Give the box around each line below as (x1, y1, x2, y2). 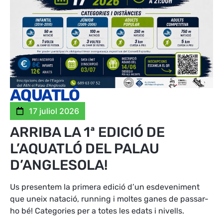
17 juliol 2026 (29, 106, 79, 116)
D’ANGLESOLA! (10, 157, 108, 174)
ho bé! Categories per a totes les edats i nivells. (10, 206, 184, 216)
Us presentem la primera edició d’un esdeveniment (10, 182, 200, 192)
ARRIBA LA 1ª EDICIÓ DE (10, 124, 165, 141)
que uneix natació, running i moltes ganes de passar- (10, 194, 209, 204)
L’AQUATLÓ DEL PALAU (10, 140, 159, 157)
